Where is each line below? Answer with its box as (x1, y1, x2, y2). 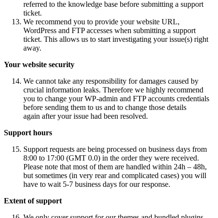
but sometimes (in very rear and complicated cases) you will (23, 171, 206, 180)
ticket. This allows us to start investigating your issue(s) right (23, 35, 208, 43)
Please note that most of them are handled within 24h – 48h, (23, 162, 207, 171)
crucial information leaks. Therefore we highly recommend (23, 85, 203, 94)
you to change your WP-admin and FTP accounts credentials (23, 94, 209, 103)
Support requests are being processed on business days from (23, 145, 207, 153)
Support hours (4, 128, 52, 137)
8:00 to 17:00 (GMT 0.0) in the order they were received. (23, 153, 199, 162)
